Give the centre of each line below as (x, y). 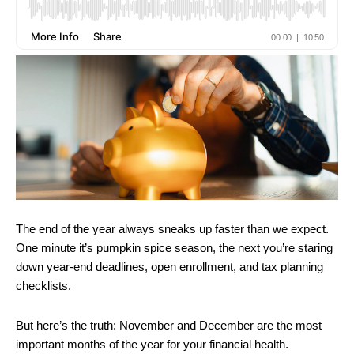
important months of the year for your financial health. (152, 344)
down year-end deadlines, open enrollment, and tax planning (169, 267)
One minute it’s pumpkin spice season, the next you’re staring (174, 249)
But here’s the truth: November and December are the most (169, 325)
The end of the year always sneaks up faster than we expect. (172, 230)
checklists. (43, 286)
